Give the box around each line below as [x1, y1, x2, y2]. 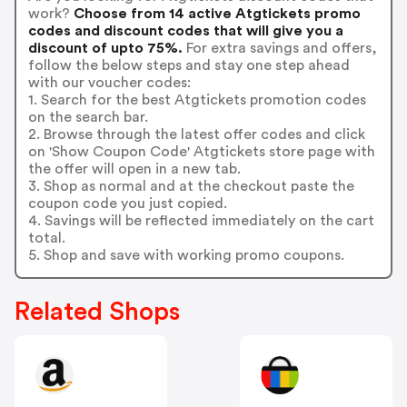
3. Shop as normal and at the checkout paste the [27, 178, 354, 194]
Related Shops [15, 299, 180, 325]
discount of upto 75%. [27, 40, 183, 55]
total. [27, 230, 65, 245]
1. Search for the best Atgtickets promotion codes [27, 92, 366, 107]
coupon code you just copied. [27, 195, 227, 211]
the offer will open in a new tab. [27, 161, 241, 176]
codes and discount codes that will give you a [27, 23, 343, 38]
